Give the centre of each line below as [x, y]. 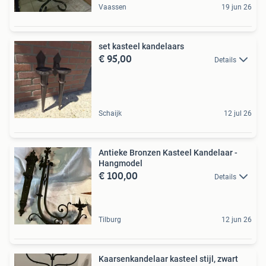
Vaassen [113, 7]
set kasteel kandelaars [141, 46]
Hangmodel [121, 163]
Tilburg [110, 220]
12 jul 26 [238, 113]
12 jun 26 [237, 220]
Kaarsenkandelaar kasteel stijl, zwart [168, 259]
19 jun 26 [237, 7]
